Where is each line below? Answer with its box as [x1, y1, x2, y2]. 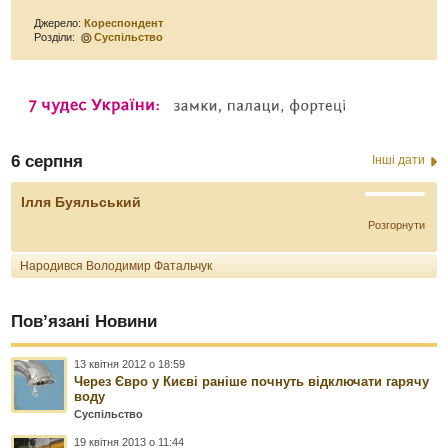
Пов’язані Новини [11, 311, 158, 331]
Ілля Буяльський [21, 193, 142, 210]
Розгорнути [367, 218, 425, 231]
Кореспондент [84, 16, 164, 29]
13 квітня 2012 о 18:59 [74, 357, 186, 370]
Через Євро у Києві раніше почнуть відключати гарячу [74, 373, 430, 389]
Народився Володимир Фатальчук [20, 258, 213, 273]
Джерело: [34, 16, 85, 29]
